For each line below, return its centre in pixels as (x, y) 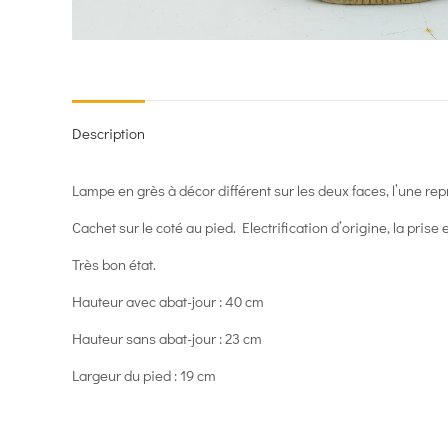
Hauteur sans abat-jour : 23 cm (167, 337)
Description (108, 132)
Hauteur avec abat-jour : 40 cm (168, 300)
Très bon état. (114, 263)
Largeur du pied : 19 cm (144, 374)
